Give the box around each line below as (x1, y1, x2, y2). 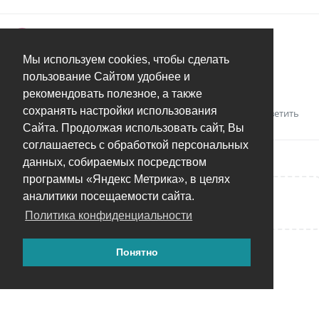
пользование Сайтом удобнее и (23, 70, 190, 83)
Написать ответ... (41, 194, 130, 209)
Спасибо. (11, 78, 55, 93)
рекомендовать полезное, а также (23, 88, 202, 100)
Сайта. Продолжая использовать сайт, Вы (23, 122, 244, 135)
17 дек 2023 (81, 31, 131, 45)
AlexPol (37, 31, 74, 45)
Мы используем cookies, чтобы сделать (23, 53, 229, 66)
